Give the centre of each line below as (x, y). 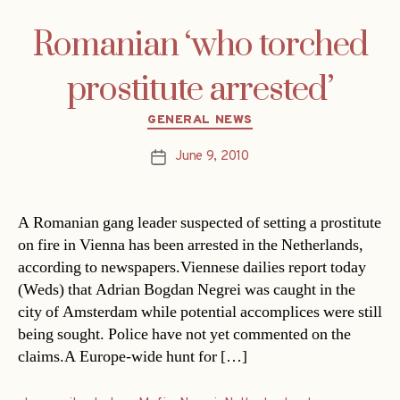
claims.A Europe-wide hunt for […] (133, 356)
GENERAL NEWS (200, 121)
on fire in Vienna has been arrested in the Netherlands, (191, 245)
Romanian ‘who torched (200, 46)
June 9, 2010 (212, 156)
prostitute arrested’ (200, 91)
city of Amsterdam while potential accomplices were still (200, 312)
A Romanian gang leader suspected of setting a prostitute (200, 222)
